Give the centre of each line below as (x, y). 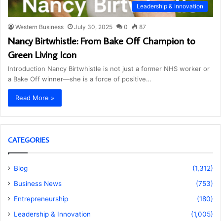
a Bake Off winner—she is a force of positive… (80, 79)
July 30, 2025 (93, 27)
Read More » (35, 98)
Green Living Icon (42, 55)
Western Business (39, 27)
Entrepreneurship (41, 199)
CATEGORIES (29, 140)
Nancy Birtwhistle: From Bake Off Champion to (102, 41)
